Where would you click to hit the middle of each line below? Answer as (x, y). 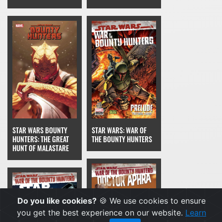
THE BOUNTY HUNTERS (122, 139)
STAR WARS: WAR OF (119, 130)
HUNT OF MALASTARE (41, 148)
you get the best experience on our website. (101, 213)
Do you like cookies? (57, 201)
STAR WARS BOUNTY (40, 130)
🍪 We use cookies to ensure (151, 201)
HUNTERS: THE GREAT (41, 139)
